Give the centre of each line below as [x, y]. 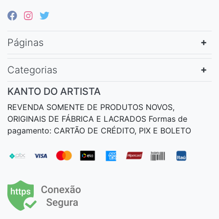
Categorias [32, 70]
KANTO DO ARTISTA [54, 91]
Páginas [25, 42]
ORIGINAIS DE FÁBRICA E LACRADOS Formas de [97, 119]
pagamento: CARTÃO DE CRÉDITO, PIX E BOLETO [99, 130]
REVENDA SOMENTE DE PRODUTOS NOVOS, [91, 107]
